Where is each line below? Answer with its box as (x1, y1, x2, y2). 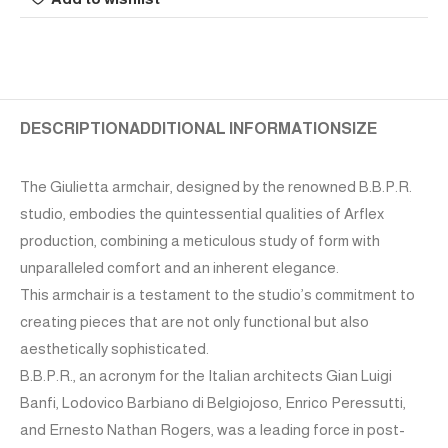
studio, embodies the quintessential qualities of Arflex (20, 205, 384, 223)
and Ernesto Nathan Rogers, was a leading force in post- (20, 421, 405, 439)
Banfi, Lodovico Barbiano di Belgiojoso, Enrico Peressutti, (20, 394, 406, 412)
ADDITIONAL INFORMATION (129, 120, 341, 138)
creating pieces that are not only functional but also (20, 313, 369, 331)
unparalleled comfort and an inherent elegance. (20, 259, 339, 277)
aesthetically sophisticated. (20, 340, 209, 358)
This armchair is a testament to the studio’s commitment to (20, 286, 415, 304)
